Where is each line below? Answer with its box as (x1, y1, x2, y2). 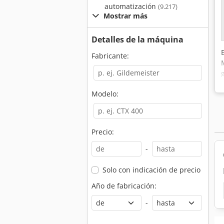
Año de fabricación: (91, 181, 156, 190)
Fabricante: (91, 51, 129, 60)
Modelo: (91, 89, 118, 98)
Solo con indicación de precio (102, 165, 200, 174)
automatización (104, 1, 158, 11)
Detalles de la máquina (91, 34, 183, 45)
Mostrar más (103, 11, 147, 20)
